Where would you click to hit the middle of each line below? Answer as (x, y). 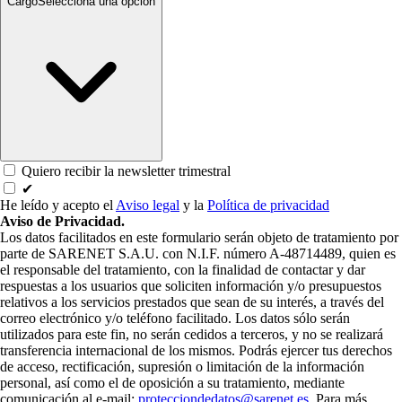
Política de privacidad (268, 205)
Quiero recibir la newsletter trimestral (126, 171)
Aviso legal (148, 205)
